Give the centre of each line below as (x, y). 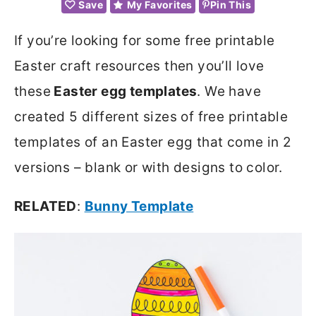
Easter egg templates (124, 91)
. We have (229, 91)
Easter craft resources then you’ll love (139, 66)
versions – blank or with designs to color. (148, 167)
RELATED (45, 206)
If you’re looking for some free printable (145, 40)
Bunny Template (139, 206)
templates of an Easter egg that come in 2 (153, 142)
